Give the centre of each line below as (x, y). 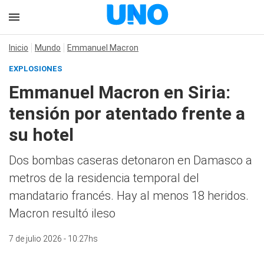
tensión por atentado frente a (127, 113)
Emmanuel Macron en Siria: (120, 92)
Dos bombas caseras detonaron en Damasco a (131, 160)
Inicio (19, 48)
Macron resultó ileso (62, 213)
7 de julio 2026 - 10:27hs (53, 239)
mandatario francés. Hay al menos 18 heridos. (129, 196)
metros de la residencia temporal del (104, 178)
